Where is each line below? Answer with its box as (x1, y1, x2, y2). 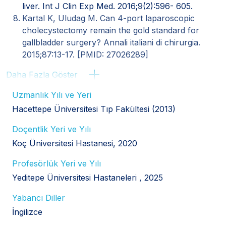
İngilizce (12, 206, 42, 217)
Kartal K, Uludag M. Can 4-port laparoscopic (22, 13, 195, 23)
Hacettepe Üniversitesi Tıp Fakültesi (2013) (12, 103, 176, 114)
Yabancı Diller (12, 192, 65, 203)
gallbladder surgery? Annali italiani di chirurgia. (22, 37, 200, 47)
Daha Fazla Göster (6, 69, 78, 80)
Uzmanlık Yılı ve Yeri (12, 89, 91, 100)
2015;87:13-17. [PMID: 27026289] (22, 49, 148, 60)
